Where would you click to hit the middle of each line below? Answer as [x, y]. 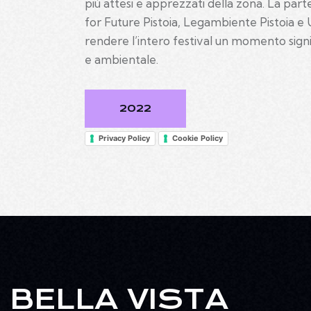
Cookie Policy [197, 138]
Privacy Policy [124, 138]
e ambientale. [121, 59]
